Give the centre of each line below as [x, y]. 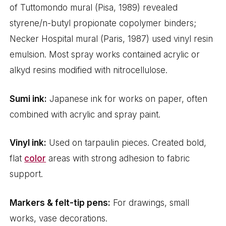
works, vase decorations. [59, 218]
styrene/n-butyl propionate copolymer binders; [103, 23]
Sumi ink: [29, 99]
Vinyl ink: [28, 143]
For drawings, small [150, 203]
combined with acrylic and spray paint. [85, 114]
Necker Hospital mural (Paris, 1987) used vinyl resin [111, 39]
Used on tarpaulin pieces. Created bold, [127, 143]
